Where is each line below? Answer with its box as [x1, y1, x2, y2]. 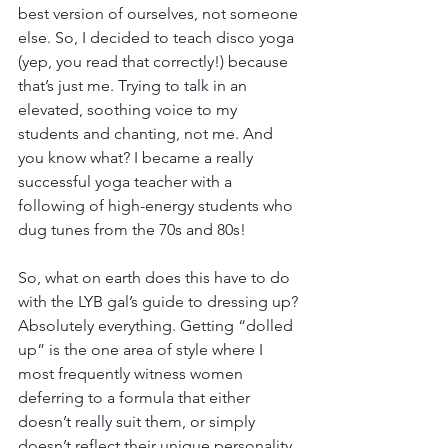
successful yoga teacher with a [18, 171, 236, 191]
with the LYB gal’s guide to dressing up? [18, 291, 302, 311]
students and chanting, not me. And [18, 123, 277, 143]
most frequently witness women [18, 363, 247, 383]
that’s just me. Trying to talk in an [18, 75, 251, 95]
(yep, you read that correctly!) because [18, 51, 292, 71]
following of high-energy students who [18, 195, 297, 215]
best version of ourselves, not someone [18, 3, 302, 23]
